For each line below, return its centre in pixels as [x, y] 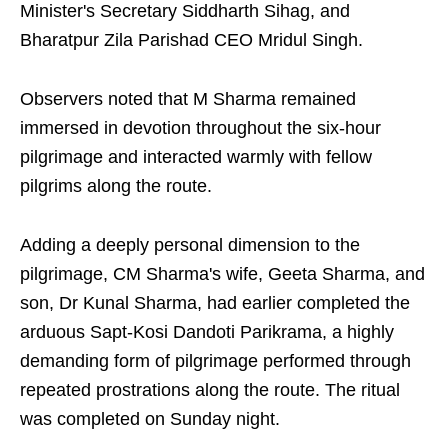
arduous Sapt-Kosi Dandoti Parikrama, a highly [207, 332]
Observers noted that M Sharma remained [188, 99]
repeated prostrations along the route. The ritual [210, 390]
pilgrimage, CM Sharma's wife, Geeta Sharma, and [222, 274]
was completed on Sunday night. [150, 419]
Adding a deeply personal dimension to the [190, 245]
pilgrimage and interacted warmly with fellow [196, 157]
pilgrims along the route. [116, 186]
